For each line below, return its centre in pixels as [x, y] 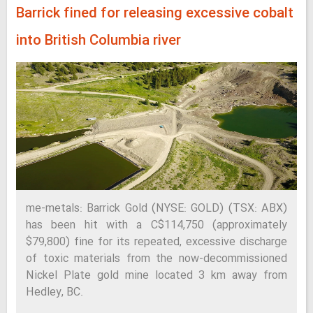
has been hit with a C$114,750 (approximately [156, 225]
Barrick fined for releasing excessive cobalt [155, 14]
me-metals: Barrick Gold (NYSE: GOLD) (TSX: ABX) [156, 209]
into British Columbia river [99, 41]
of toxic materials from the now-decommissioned [156, 259]
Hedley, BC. [54, 292]
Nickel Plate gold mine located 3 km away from [156, 276]
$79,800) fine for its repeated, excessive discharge [156, 242]
